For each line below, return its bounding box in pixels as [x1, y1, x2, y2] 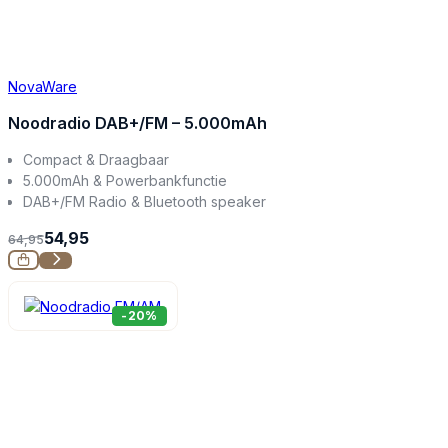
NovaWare [8, 77, 77, 95]
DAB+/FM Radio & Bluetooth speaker [23, 192, 267, 210]
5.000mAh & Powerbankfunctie [23, 171, 228, 189]
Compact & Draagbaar [23, 150, 170, 168]
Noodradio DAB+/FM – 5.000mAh [8, 112, 267, 133]
